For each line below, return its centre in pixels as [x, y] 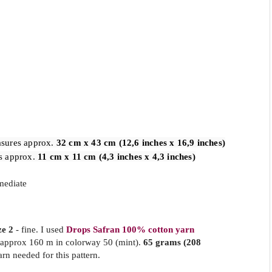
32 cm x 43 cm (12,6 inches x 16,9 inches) [141, 142]
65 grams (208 [172, 242]
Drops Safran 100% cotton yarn [130, 229]
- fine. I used [39, 229]
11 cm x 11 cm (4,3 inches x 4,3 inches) [117, 156]
